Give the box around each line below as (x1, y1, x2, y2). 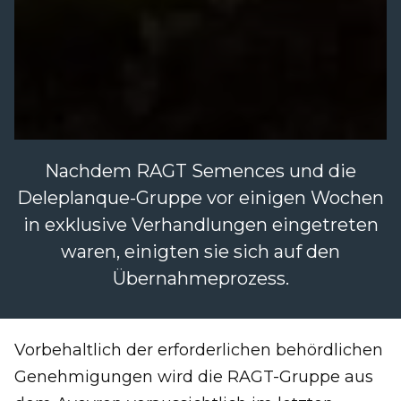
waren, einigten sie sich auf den (61, 241, 340, 263)
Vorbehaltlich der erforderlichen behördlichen (14, 340, 383, 361)
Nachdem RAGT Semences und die (45, 160, 356, 183)
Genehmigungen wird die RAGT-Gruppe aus (14, 367, 373, 388)
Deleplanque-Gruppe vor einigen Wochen (17, 187, 384, 209)
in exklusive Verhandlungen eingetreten (22, 214, 379, 236)
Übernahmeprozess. (112, 268, 289, 290)
